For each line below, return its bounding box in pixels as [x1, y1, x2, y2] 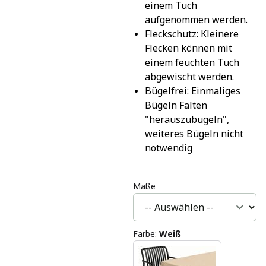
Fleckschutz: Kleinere [144, 27, 239, 40]
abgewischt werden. [144, 69, 234, 83]
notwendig [144, 141, 192, 154]
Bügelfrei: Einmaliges [144, 84, 240, 97]
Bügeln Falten [144, 98, 207, 112]
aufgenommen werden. [144, 12, 248, 26]
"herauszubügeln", [144, 112, 229, 126]
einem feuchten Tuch [144, 55, 239, 69]
